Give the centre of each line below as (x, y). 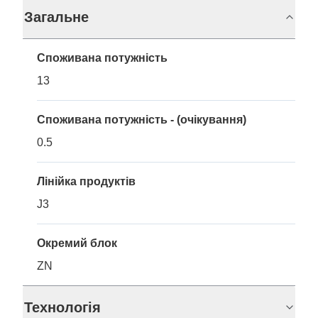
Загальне (56, 17)
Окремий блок (77, 243)
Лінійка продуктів (86, 182)
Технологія (62, 308)
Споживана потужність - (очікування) (142, 120)
